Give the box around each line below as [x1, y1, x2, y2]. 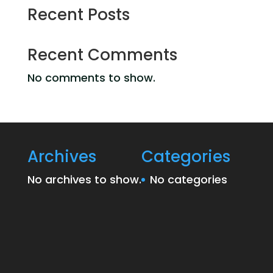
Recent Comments [27, 44, 177, 66]
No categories [149, 172, 227, 187]
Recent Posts [27, 4, 130, 26]
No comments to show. [27, 70, 155, 85]
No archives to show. [27, 172, 141, 187]
